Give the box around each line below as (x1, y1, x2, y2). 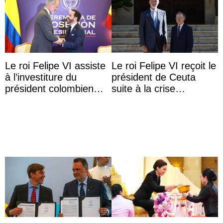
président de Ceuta (111, 71, 196, 83)
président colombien (5, 83, 94, 94)
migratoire (111, 94, 156, 106)
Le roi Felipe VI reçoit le (111, 60, 216, 71)
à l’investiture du (5, 71, 77, 83)
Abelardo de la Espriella (5, 94, 109, 106)
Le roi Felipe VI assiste (5, 60, 106, 71)
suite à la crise (111, 83, 175, 94)
